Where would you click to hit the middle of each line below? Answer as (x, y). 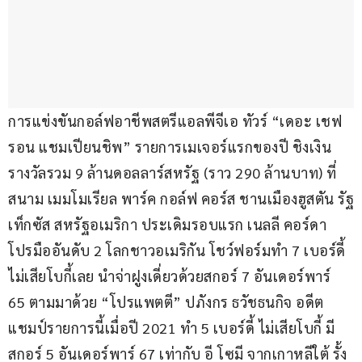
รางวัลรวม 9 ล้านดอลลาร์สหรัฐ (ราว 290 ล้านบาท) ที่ (173, 173)
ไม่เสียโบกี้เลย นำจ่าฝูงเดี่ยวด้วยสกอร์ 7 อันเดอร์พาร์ (171, 276)
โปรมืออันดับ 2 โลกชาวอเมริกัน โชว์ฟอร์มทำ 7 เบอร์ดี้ (179, 250)
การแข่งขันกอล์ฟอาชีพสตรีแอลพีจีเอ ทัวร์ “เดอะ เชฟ (175, 121)
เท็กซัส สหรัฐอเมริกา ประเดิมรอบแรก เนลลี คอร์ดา (169, 225)
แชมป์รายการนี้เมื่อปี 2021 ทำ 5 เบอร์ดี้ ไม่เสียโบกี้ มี (172, 328)
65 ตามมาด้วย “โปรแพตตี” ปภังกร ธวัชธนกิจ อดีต (166, 302)
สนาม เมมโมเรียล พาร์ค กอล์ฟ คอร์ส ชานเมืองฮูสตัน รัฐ (181, 199)
